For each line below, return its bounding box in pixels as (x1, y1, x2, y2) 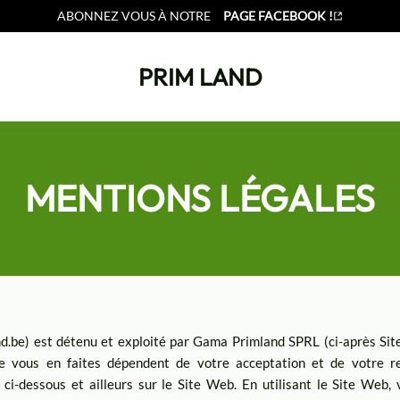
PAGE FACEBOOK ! (222, 8, 333, 23)
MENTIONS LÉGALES (25, 174, 375, 221)
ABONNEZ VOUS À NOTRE (56, 8, 211, 23)
